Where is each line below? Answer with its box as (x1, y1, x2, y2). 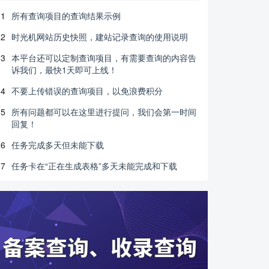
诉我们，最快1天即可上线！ (11, 64, 117, 76)
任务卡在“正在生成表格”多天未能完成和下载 (11, 160, 177, 172)
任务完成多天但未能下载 (11, 139, 104, 151)
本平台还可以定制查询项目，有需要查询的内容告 (11, 52, 196, 64)
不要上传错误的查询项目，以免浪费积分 (11, 85, 163, 97)
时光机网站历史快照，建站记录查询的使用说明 (11, 31, 188, 43)
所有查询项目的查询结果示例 (11, 10, 121, 22)
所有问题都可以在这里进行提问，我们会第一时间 (11, 106, 196, 118)
